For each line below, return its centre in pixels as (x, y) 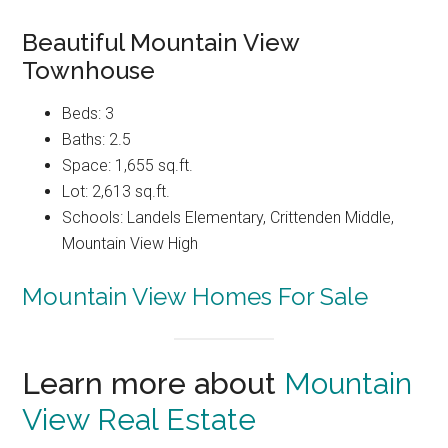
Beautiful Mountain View (161, 43)
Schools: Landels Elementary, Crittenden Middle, (228, 218)
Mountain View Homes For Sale (195, 297)
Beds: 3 (88, 114)
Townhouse (89, 71)
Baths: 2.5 (97, 140)
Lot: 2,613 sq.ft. (116, 192)
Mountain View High (130, 244)
